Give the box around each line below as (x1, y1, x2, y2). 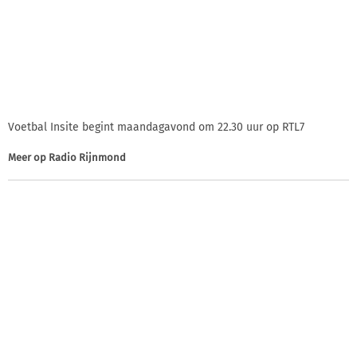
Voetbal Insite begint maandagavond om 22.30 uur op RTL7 (8, 120, 304, 134)
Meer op (8, 151, 49, 163)
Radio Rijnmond (49, 151, 126, 163)
